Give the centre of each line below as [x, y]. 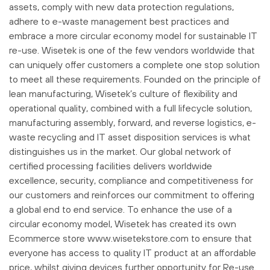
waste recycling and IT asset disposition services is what [130, 137]
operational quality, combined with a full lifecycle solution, [130, 108]
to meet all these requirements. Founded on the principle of [135, 79]
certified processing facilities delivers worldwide [111, 165]
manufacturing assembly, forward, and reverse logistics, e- [133, 122]
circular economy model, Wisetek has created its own [123, 223]
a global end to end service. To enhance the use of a [121, 209]
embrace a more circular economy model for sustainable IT [133, 35]
